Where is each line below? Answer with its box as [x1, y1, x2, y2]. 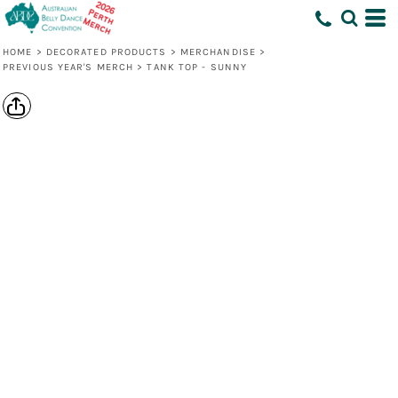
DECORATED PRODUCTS [45, 46, 167, 58]
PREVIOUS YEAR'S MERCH [3, 61, 134, 73]
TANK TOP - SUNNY [147, 61, 248, 73]
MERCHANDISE [179, 46, 256, 58]
